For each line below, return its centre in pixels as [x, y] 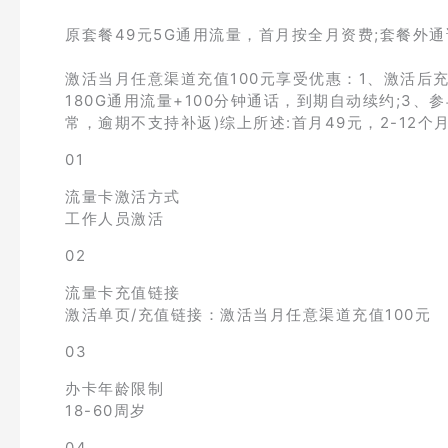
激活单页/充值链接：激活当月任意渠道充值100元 [248, 314]
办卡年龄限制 [114, 388]
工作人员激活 [114, 218]
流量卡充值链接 [123, 292]
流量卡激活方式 [123, 196]
